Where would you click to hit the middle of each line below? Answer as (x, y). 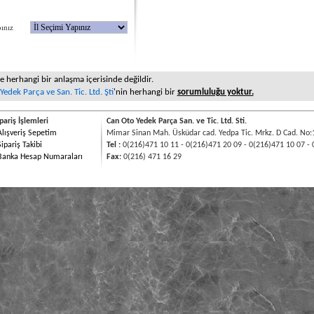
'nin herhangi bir (145, 92)
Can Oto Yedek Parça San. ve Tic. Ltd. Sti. (176, 121)
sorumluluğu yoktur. (215, 92)
